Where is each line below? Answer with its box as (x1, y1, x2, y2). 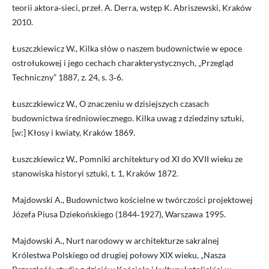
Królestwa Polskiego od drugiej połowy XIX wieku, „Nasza (11, 250, 226, 261)
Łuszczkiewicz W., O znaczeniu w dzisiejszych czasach (11, 98, 209, 109)
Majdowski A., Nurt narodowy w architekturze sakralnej (11, 235, 219, 246)
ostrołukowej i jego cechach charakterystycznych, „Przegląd (11, 58, 234, 68)
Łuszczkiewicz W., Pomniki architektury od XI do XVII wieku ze (11, 154, 243, 165)
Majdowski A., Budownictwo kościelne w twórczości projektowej (11, 195, 253, 205)
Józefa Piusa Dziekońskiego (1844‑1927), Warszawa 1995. (11, 209, 226, 220)
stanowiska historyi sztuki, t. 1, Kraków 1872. (11, 168, 178, 179)
